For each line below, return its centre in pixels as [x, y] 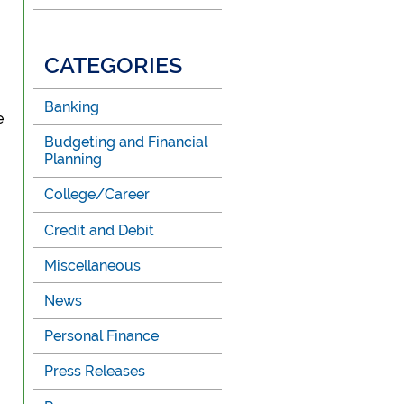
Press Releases [95, 372]
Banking [72, 107]
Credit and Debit [100, 230]
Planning [73, 160]
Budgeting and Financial [126, 142]
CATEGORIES [114, 64]
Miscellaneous [93, 265]
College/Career [97, 195]
